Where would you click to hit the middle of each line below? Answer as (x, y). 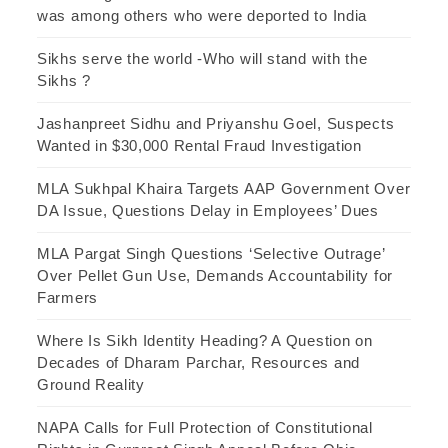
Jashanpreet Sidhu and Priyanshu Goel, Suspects (216, 123)
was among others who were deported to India (202, 15)
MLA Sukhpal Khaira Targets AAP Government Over (224, 188)
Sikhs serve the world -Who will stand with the (202, 58)
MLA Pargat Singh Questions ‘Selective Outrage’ (211, 253)
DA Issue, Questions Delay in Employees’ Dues (208, 210)
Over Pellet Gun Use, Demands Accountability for (215, 275)
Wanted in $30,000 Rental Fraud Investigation (199, 145)
